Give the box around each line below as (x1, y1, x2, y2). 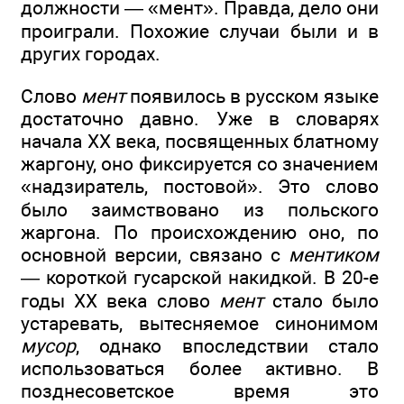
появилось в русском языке (125, 84, 379, 107)
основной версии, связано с (21, 243, 289, 266)
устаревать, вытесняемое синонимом (21, 311, 379, 335)
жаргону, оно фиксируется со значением (21, 151, 379, 175)
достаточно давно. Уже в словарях (21, 106, 379, 130)
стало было (262, 289, 380, 312)
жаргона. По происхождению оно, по (21, 220, 379, 243)
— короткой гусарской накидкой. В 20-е (21, 265, 379, 289)
